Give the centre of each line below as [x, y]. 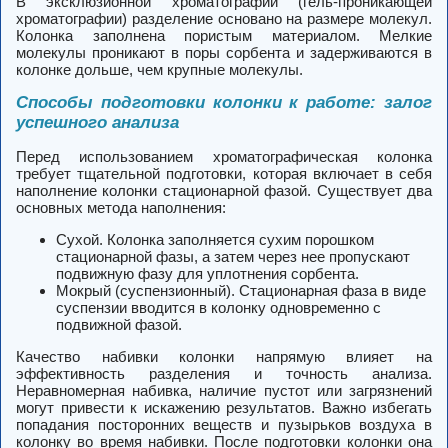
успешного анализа [97, 122]
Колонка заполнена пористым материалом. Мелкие [224, 35]
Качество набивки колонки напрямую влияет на [224, 356]
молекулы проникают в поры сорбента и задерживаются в [224, 52]
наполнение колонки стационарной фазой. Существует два [224, 190]
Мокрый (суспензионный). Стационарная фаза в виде [241, 290]
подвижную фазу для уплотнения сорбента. [207, 273]
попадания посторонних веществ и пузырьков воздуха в [224, 424]
